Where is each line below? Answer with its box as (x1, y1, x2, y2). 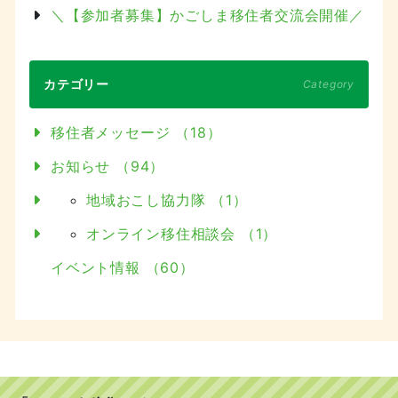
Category (302, 76, 354, 91)
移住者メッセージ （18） (51, 123, 222, 141)
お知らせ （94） (51, 156, 165, 175)
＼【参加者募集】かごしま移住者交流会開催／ (51, 5, 364, 24)
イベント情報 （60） (51, 258, 195, 276)
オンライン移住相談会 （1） (86, 224, 278, 243)
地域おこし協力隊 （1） (86, 190, 248, 209)
